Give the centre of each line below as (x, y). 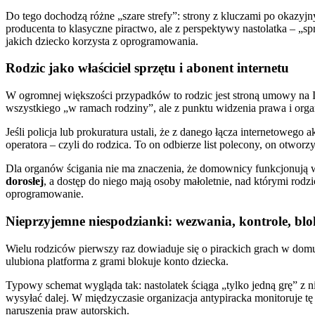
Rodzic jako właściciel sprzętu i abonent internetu (147, 68)
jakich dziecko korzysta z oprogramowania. (102, 41)
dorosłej (25, 181)
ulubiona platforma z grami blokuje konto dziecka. (117, 261)
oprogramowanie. (45, 194)
